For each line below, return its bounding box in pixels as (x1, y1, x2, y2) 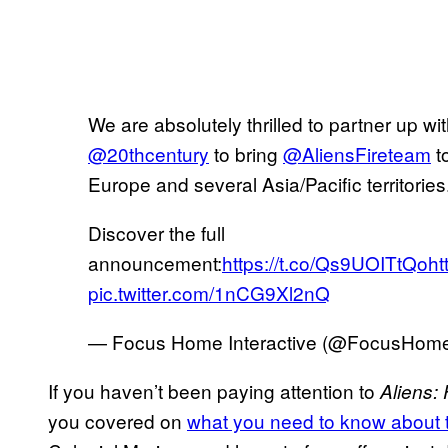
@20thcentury (88, 139, 209, 167)
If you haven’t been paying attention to (48, 376, 380, 404)
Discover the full (88, 218, 225, 246)
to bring (209, 139, 283, 167)
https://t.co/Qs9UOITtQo (222, 248, 428, 276)
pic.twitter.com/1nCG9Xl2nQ (88, 278, 330, 306)
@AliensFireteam (283, 139, 431, 167)
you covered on (48, 406, 187, 434)
